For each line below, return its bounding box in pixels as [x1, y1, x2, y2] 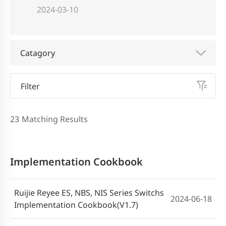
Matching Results [22, 114, 88, 125]
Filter [21, 81, 40, 92]
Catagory [20, 47, 55, 59]
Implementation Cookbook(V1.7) [14, 199, 138, 211]
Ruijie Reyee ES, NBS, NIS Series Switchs [14, 187, 164, 199]
